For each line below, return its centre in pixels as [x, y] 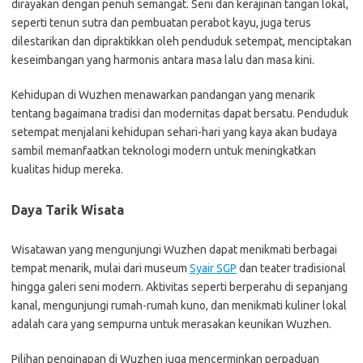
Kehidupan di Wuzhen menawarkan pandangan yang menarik [163, 95]
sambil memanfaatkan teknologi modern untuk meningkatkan [164, 151]
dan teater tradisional [291, 268]
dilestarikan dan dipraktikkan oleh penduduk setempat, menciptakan [181, 41]
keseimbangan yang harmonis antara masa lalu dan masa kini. [163, 60]
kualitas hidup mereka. [67, 169]
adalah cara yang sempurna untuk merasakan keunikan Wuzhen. [171, 324]
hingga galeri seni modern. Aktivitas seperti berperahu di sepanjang [179, 287]
